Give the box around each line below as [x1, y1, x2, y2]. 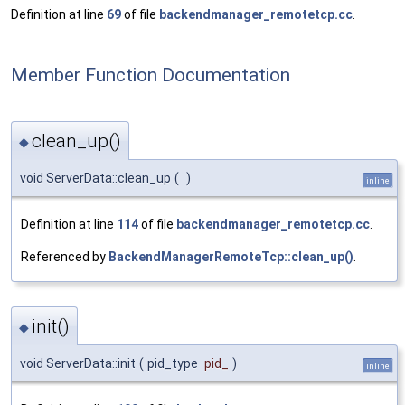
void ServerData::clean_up [20, 170, 171, 185]
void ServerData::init [20, 356, 136, 372]
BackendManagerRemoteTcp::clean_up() [108, 249, 353, 264]
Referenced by [21, 249, 108, 264]
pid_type [147, 356, 201, 372]
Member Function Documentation [11, 63, 290, 86]
